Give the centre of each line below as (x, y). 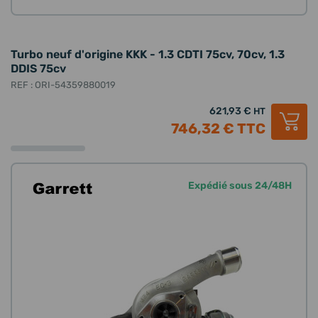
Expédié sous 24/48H (240, 185)
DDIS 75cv (38, 68)
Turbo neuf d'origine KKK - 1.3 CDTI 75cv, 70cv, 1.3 (148, 54)
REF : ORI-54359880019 (63, 85)
